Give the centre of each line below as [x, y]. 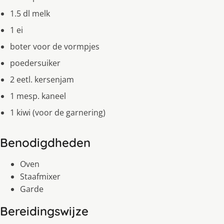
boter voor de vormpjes [55, 47]
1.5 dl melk [30, 14]
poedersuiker [35, 63]
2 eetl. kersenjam [42, 80]
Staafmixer [40, 177]
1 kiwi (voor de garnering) [58, 113]
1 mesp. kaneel [38, 96]
